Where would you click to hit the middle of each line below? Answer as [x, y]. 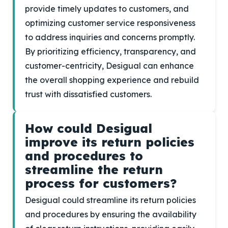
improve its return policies [110, 142]
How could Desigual [89, 128]
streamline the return [94, 169]
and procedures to [84, 156]
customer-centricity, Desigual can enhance [109, 66]
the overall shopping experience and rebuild [112, 80]
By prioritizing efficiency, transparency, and [110, 51]
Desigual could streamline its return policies [110, 200]
